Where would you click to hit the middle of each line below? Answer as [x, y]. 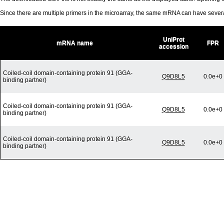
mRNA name [75, 43]
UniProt [173, 40]
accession [173, 47]
